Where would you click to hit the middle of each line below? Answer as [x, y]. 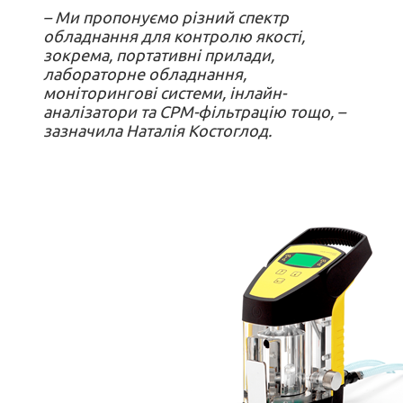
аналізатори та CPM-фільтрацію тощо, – [194, 111]
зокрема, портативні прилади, [159, 54]
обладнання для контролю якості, [174, 36]
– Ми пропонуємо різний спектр [166, 17]
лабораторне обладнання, [145, 73]
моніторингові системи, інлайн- [165, 92]
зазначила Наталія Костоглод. [157, 130]
